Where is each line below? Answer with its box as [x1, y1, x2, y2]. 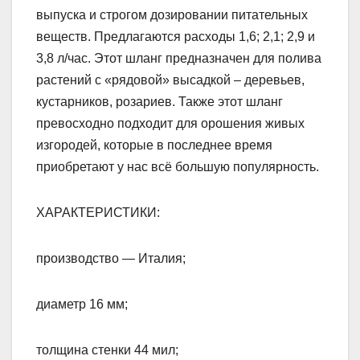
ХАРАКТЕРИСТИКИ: [36, 206, 160, 220]
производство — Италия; [36, 252, 186, 266]
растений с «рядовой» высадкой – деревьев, [36, 73, 305, 88]
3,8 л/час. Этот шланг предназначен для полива [36, 51, 321, 66]
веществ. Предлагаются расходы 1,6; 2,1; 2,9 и [36, 30, 315, 44]
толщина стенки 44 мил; [36, 343, 178, 358]
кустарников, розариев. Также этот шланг [36, 95, 283, 109]
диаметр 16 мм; [36, 297, 128, 312]
